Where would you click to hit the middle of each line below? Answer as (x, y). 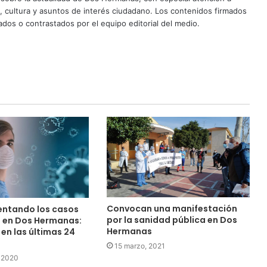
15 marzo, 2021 (139, 246)
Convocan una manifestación (172, 208)
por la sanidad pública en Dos (172, 220)
